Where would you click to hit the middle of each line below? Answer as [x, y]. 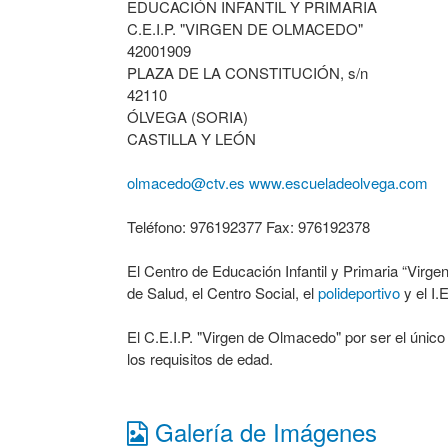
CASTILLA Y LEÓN [191, 138]
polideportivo [359, 292]
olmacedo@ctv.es [186, 182]
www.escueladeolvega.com [338, 182]
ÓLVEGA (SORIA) [187, 116]
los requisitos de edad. [200, 358]
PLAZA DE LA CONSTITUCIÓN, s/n [247, 72]
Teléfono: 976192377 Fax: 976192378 [248, 226]
